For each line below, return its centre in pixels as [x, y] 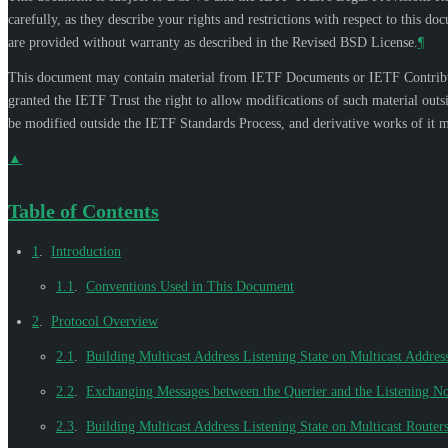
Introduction [86, 251]
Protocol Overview [104, 321]
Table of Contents [83, 210]
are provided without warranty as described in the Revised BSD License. [213, 42]
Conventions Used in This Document [190, 286]
